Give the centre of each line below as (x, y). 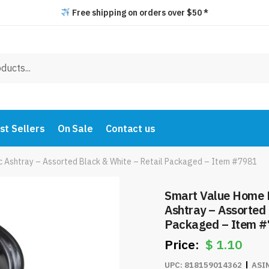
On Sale (75, 128)
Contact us (130, 128)
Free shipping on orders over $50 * (139, 13)
